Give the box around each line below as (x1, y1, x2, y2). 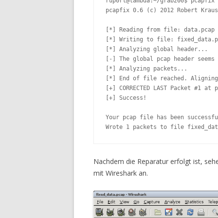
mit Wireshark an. (93, 168, 148, 178)
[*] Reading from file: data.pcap (106, 26, 215, 34)
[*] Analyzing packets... (106, 65, 187, 73)
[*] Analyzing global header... (106, 46, 208, 53)
